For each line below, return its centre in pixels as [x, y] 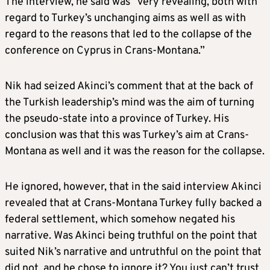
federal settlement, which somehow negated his [120, 220]
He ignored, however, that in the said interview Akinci [133, 187]
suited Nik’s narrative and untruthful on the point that [133, 253]
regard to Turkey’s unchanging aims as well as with [125, 19]
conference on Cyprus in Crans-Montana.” [105, 51]
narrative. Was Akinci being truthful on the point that [131, 236]
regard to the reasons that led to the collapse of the [128, 35]
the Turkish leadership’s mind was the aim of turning [130, 103]
